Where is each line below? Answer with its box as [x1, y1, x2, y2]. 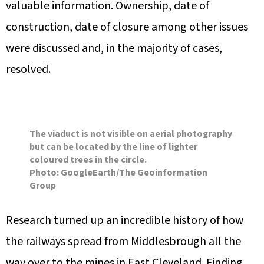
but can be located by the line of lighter [29, 140, 197, 154]
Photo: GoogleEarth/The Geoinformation [29, 166, 207, 180]
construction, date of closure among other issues [6, 19, 248, 36]
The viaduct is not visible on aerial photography [29, 127, 232, 141]
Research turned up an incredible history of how [6, 212, 243, 229]
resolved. [6, 61, 51, 78]
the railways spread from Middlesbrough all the [6, 233, 241, 250]
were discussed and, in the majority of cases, [6, 40, 222, 57]
